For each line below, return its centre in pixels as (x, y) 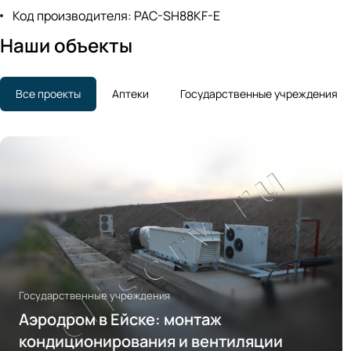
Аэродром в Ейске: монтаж (120, 320)
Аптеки (130, 94)
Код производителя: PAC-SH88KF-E (116, 16)
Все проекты (48, 94)
